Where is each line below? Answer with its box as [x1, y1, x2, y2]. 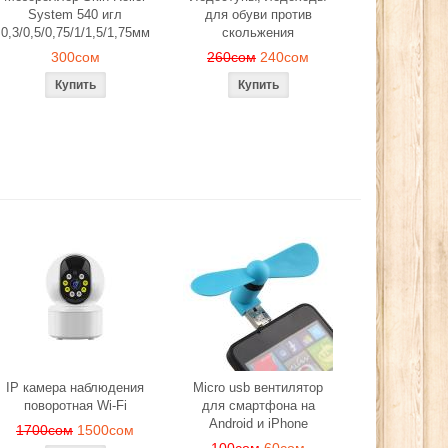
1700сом [16, 422, 73, 438]
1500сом [77, 422, 134, 438]
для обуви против [204, 7, 312, 22]
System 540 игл [28, 7, 122, 22]
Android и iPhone [208, 416, 308, 431]
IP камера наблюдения [6, 380, 144, 395]
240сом [260, 49, 309, 65]
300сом [50, 49, 100, 65]
